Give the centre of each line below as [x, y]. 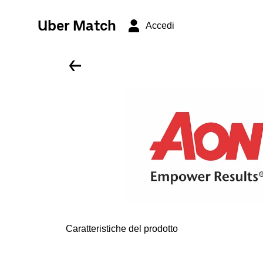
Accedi [160, 26]
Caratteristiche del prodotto [122, 229]
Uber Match [77, 26]
